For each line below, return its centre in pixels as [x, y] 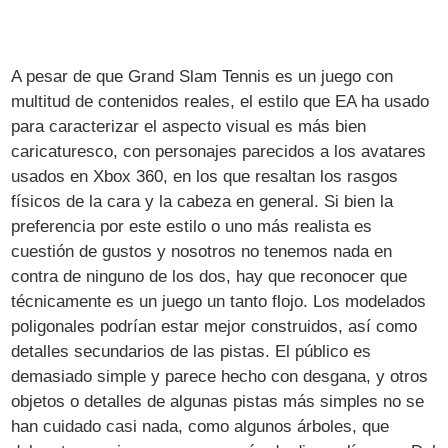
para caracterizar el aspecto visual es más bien [189, 126]
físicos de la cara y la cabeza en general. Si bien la [202, 201]
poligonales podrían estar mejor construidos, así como [214, 326]
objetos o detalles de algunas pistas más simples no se [218, 401]
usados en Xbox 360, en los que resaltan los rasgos [205, 176]
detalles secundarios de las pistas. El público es [191, 351]
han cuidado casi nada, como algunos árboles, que [200, 426]
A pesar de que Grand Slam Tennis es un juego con [202, 76]
